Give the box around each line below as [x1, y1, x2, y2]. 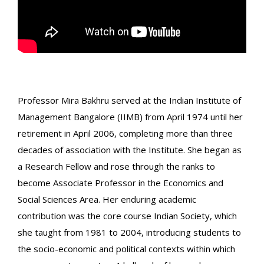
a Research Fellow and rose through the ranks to [18, 160, 215, 172]
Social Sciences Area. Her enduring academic [18, 193, 196, 205]
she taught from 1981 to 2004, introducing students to [18, 226, 241, 238]
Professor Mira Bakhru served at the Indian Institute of [18, 94, 241, 106]
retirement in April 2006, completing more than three [18, 127, 233, 139]
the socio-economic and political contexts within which [18, 242, 235, 255]
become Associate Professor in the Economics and [18, 176, 223, 189]
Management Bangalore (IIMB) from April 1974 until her [18, 110, 243, 123]
